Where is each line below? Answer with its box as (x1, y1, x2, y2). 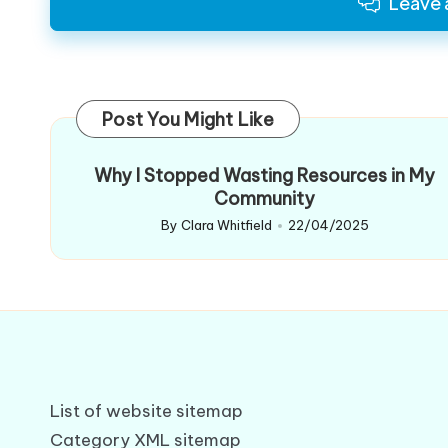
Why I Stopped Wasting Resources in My (94, 164, 436, 188)
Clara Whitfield (180, 217, 272, 234)
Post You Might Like (102, 108, 274, 132)
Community (214, 187, 316, 211)
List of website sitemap (50, 400, 243, 423)
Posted (159, 227, 206, 244)
